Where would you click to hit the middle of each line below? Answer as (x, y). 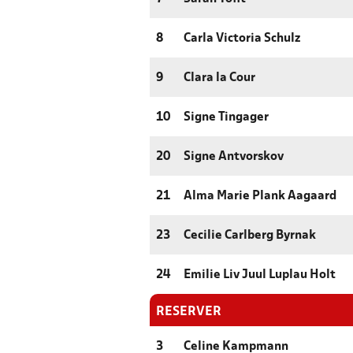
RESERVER (189, 312)
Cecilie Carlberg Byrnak (250, 236)
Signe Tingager (226, 118)
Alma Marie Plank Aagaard (260, 197)
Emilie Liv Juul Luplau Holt (260, 275)
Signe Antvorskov (234, 157)
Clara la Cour (219, 78)
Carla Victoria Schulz (242, 39)
